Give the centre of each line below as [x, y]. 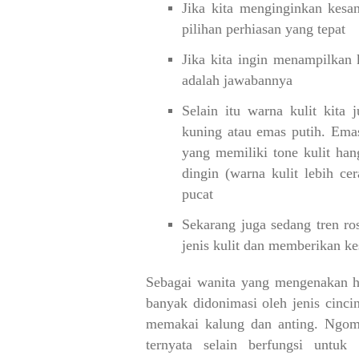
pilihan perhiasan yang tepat [264, 29]
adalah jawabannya [237, 80]
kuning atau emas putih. [256, 131]
